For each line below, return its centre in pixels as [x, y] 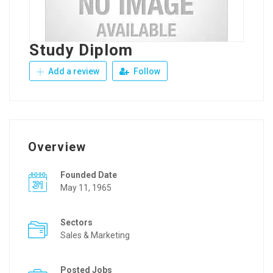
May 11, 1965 [86, 188]
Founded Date [89, 175]
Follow [146, 71]
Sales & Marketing [95, 235]
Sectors [76, 222]
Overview [57, 147]
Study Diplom [81, 50]
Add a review [73, 71]
